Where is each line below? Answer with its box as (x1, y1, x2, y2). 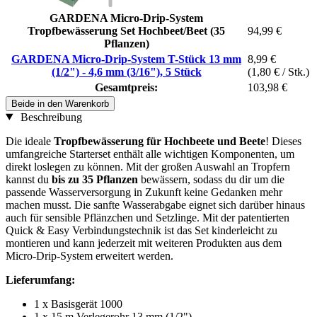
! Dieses (265, 134, 301, 147)
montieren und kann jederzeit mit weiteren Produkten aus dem (6, 236, 282, 249)
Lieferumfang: (6, 273, 75, 286)
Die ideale (6, 134, 54, 147)
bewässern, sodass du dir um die (138, 173, 284, 185)
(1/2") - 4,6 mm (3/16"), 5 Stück (51, 65, 202, 78)
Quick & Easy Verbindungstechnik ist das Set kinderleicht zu (6, 224, 277, 236)
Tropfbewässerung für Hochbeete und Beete (54, 134, 265, 147)
